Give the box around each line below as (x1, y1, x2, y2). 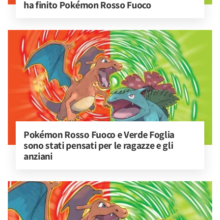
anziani (24, 150, 53, 163)
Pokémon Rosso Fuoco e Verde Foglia (24, 128, 176, 141)
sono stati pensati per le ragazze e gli (24, 139, 175, 152)
